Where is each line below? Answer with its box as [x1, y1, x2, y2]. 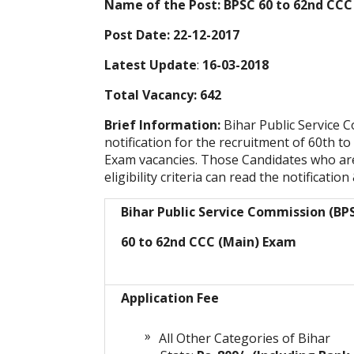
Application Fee [121, 289, 219, 307]
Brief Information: [104, 116, 224, 134]
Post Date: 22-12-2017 [104, 26, 239, 44]
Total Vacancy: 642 [104, 86, 221, 104]
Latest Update [104, 56, 197, 74]
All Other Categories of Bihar [159, 330, 330, 348]
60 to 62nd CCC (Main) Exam [121, 233, 296, 251]
